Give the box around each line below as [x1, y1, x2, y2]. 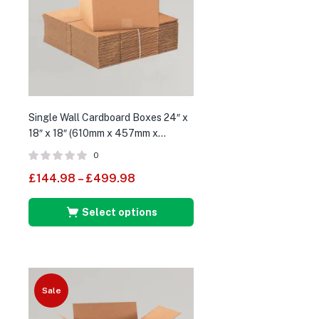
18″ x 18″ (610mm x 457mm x [28, 127, 158, 139]
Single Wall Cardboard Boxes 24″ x [28, 111, 188, 123]
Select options [81, 206, 157, 218]
